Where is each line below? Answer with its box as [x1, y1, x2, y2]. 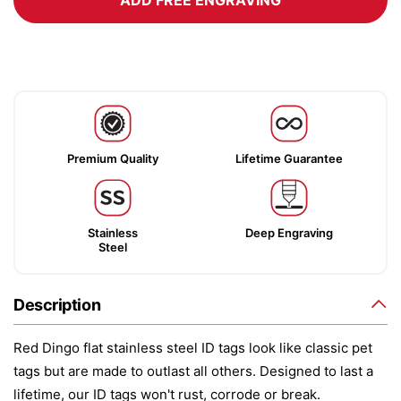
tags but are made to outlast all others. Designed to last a [13, 363, 373, 380]
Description [13, 295, 101, 314]
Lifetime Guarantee [235, 151, 343, 166]
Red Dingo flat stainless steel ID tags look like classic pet [13, 339, 372, 356]
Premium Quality [66, 151, 158, 166]
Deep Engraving [244, 226, 333, 240]
